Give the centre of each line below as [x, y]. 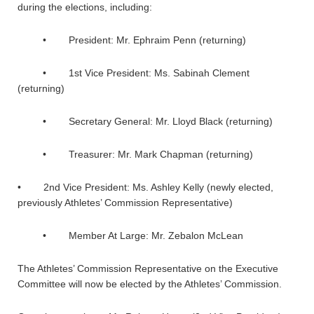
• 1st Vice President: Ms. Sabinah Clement [134, 73]
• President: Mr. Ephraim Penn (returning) [132, 40]
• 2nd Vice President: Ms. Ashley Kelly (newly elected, [145, 187]
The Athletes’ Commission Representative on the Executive [148, 268]
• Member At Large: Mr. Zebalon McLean [130, 235]
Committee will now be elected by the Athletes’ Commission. [150, 284]
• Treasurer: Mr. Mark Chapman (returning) [135, 154]
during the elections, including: [85, 7]
